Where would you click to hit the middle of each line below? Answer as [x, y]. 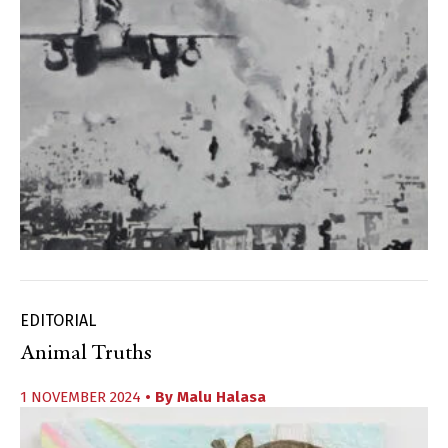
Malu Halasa [221, 397]
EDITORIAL [58, 321]
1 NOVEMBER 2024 [82, 397]
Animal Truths [86, 354]
